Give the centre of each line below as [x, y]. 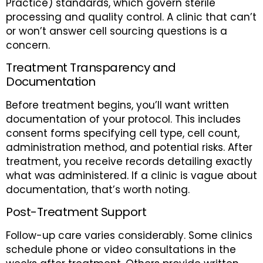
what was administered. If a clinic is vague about [131, 175]
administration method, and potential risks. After [129, 147]
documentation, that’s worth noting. [98, 189]
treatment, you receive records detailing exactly [129, 161]
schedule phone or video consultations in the [121, 250]
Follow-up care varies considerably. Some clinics [129, 236]
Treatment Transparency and [91, 67]
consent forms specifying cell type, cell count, [123, 133]
